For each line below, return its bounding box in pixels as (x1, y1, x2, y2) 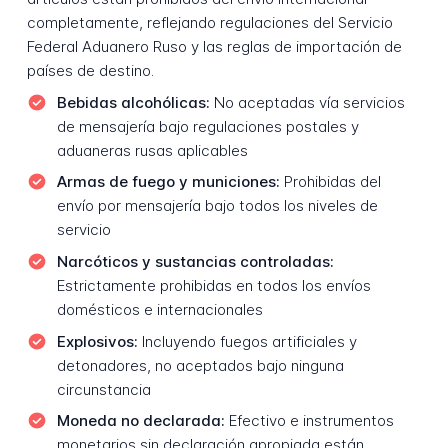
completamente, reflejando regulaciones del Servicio (26, 13, 393, 33)
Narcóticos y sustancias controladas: (56, 251, 334, 271)
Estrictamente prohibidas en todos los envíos (56, 275, 371, 295)
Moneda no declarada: (56, 411, 225, 431)
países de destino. (26, 61, 154, 81)
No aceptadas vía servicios (209, 92, 405, 112)
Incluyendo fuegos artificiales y (137, 331, 357, 351)
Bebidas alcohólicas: (56, 92, 210, 112)
